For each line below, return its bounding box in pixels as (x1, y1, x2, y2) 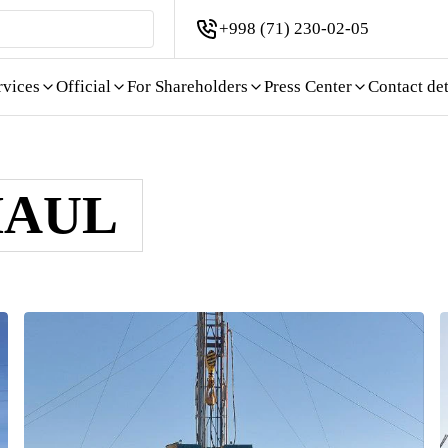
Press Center (264, 77, 352, 96)
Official (56, 77, 111, 96)
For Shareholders (127, 77, 248, 96)
